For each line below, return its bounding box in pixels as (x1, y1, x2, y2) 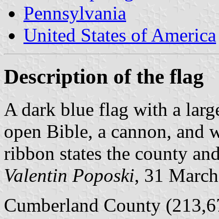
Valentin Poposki (4, 164, 134, 186)
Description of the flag (4, 65, 204, 88)
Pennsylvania (23, 2, 126, 23)
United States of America (23, 24, 216, 45)
